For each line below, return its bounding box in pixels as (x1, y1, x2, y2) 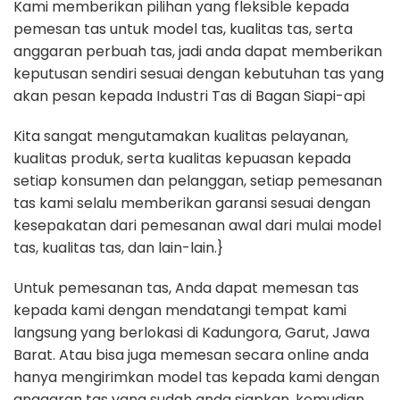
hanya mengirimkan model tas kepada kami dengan (13, 367, 379, 387)
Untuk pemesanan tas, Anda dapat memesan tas (13, 278, 359, 298)
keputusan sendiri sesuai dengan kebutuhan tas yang (13, 63, 384, 84)
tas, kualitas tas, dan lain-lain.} (13, 237, 223, 258)
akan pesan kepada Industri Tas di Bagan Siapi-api (13, 86, 365, 106)
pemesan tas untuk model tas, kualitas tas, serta (13, 19, 353, 39)
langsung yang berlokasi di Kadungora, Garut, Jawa (13, 322, 370, 343)
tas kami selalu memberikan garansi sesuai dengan (13, 193, 371, 213)
